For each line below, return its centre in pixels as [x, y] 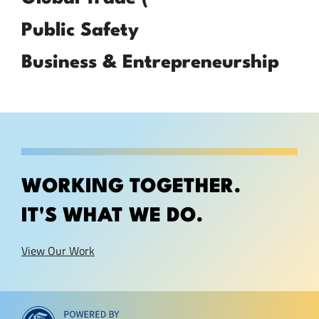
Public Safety [80, 31]
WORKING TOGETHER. [131, 188]
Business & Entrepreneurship [150, 63]
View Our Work [58, 251]
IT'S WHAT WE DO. [112, 217]
